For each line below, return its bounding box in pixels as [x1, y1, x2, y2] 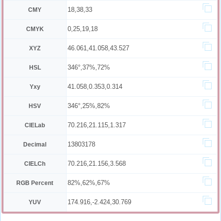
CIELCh [24, 160, 46, 167]
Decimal [23, 141, 47, 148]
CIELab [25, 122, 45, 129]
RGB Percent [16, 180, 54, 186]
